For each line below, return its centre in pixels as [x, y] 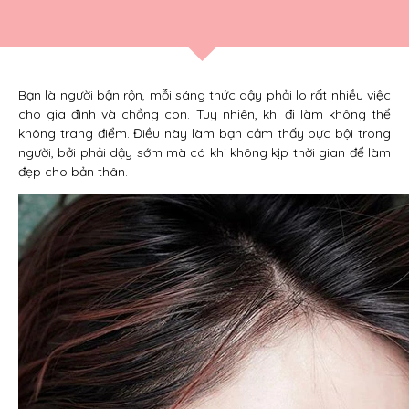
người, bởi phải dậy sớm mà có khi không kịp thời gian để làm [204, 152]
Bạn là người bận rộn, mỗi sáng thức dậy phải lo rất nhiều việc [204, 95]
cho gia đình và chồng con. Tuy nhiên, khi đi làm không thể [204, 114]
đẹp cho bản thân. [73, 172]
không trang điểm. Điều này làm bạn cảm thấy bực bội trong [204, 133]
